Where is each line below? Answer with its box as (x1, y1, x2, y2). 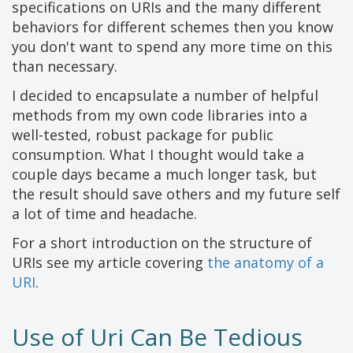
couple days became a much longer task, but (12, 165, 317, 184)
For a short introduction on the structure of (12, 233, 312, 253)
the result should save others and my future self (12, 184, 340, 204)
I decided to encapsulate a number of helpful (12, 86, 318, 106)
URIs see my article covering (12, 253, 207, 273)
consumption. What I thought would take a (12, 145, 304, 165)
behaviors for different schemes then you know (12, 17, 333, 37)
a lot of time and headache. (12, 204, 197, 224)
